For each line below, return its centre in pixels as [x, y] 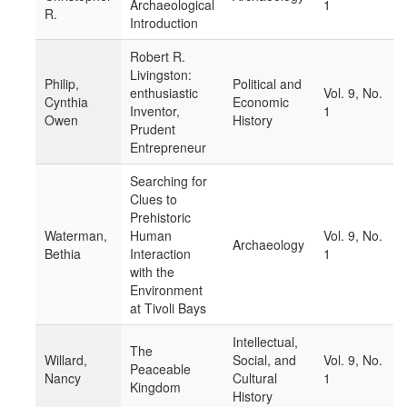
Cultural [255, 378]
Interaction [160, 254]
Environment [166, 290]
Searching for [169, 181]
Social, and [264, 360]
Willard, [66, 360]
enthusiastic [164, 93]
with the [152, 272]
